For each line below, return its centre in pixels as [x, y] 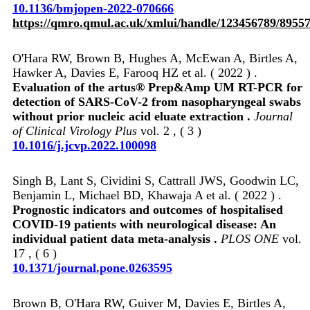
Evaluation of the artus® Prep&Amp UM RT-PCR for [157, 87]
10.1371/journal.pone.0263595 [92, 267]
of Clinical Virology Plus [75, 130]
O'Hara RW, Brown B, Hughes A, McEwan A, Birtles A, [155, 58]
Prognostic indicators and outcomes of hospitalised [148, 209]
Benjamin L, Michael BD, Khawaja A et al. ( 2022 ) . [147, 195]
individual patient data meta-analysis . [117, 238]
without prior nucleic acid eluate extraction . [133, 116]
